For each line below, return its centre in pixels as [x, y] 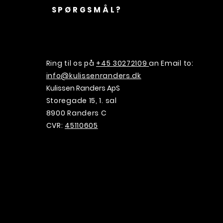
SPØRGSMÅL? [87, 10]
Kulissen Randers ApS [83, 88]
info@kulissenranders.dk [94, 76]
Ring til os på [71, 63]
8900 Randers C [76, 113]
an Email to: [171, 63]
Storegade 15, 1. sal [81, 101]
